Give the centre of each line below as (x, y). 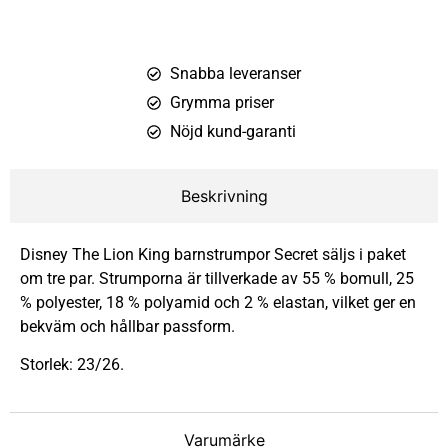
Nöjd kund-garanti (232, 131)
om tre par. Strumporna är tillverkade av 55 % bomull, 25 (217, 278)
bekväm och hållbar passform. (127, 326)
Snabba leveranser (235, 73)
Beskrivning (224, 195)
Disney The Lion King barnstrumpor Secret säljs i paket (213, 254)
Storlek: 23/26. (72, 365)
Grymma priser (221, 102)
